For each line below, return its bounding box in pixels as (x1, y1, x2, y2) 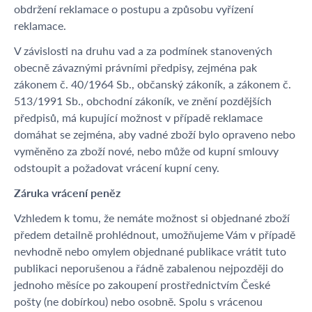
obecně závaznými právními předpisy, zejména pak (14, 59, 257, 75)
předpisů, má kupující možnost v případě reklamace (14, 109, 263, 125)
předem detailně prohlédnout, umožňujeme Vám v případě (14, 226, 295, 242)
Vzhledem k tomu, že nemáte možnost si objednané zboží (14, 210, 290, 226)
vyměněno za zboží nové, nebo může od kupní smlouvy (14, 143, 279, 159)
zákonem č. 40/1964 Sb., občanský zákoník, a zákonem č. (14, 76, 291, 92)
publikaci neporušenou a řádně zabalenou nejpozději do (14, 260, 283, 276)
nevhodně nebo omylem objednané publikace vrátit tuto (14, 243, 286, 259)
